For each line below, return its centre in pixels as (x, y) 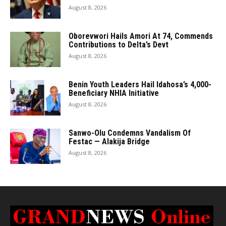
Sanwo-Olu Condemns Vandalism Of (130, 133)
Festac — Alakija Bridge (109, 142)
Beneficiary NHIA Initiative (114, 93)
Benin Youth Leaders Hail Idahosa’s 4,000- (140, 84)
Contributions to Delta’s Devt (119, 45)
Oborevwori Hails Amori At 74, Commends (141, 36)
